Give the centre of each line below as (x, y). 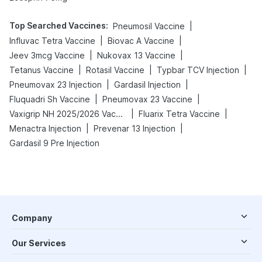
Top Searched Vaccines (58, 25)
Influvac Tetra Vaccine (52, 41)
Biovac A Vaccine (141, 41)
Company (32, 218)
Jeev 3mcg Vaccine (47, 55)
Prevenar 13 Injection (135, 128)
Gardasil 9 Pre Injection (54, 143)
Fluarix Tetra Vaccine (179, 114)
